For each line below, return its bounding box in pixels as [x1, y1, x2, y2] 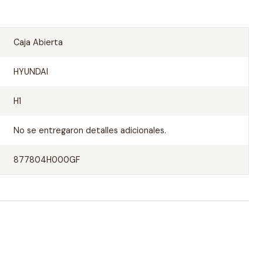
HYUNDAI [13, 66, 48, 77]
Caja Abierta [13, 37, 63, 48]
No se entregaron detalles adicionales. [13, 125, 166, 136]
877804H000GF [13, 154, 80, 165]
